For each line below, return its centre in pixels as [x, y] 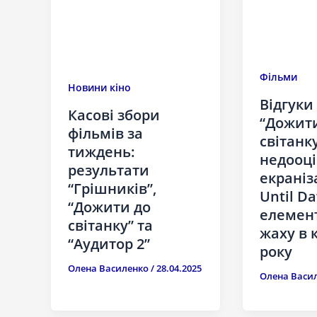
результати [109, 171]
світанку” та [110, 226]
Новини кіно [99, 88]
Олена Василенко [109, 269]
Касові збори [114, 115]
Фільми [278, 77]
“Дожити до [109, 207]
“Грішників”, [112, 189]
